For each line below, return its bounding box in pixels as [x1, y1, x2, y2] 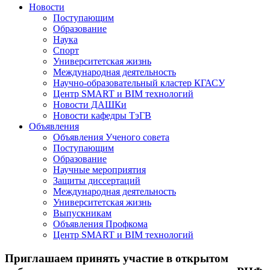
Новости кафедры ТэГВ [53, 110, 151, 121]
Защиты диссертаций [53, 175, 140, 186]
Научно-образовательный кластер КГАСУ [53, 78, 225, 88]
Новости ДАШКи [53, 99, 127, 110]
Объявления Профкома [53, 219, 148, 229]
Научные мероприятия [53, 165, 146, 175]
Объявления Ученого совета [53, 132, 169, 142]
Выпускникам [53, 208, 111, 218]
